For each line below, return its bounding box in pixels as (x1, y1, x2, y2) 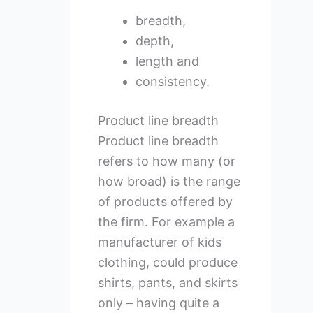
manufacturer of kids (97, 235, 221, 250)
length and (135, 54, 199, 69)
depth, (135, 34, 174, 49)
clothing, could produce (97, 255, 238, 270)
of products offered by (97, 194, 233, 210)
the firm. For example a (97, 214, 235, 230)
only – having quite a (97, 296, 219, 311)
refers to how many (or (97, 154, 235, 169)
